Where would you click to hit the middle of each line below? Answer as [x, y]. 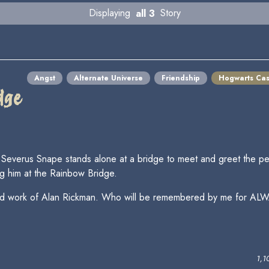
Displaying [111, 13]
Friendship [181, 78]
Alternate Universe [108, 78]
